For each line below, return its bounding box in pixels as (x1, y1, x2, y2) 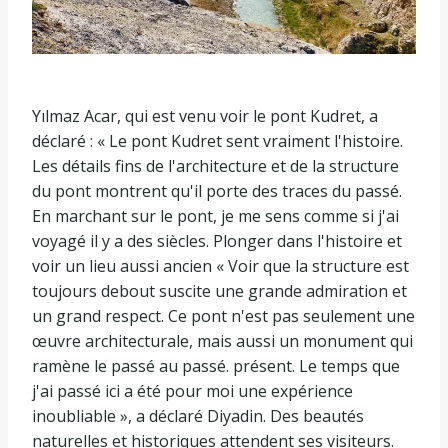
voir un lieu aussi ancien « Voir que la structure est (32, 255, 409, 278)
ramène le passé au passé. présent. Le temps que (32, 355, 400, 378)
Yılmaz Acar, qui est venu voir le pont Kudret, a (32, 105, 378, 128)
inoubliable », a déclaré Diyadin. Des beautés (32, 405, 364, 428)
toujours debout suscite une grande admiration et (32, 280, 407, 303)
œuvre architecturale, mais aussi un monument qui (32, 330, 413, 353)
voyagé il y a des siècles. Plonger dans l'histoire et (32, 230, 402, 253)
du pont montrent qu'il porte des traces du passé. (32, 180, 402, 203)
